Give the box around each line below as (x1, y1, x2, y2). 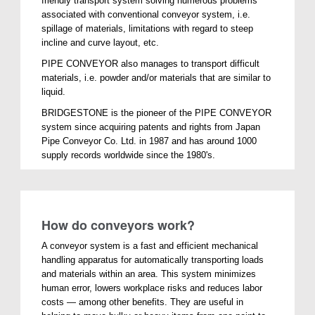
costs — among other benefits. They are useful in (41, 296, 244, 307)
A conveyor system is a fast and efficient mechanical (41, 240, 259, 251)
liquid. (41, 86, 66, 97)
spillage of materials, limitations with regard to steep (41, 22, 254, 34)
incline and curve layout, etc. (41, 37, 160, 48)
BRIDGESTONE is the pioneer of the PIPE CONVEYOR (41, 107, 272, 118)
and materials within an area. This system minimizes (41, 268, 257, 279)
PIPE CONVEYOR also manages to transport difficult (41, 58, 260, 69)
